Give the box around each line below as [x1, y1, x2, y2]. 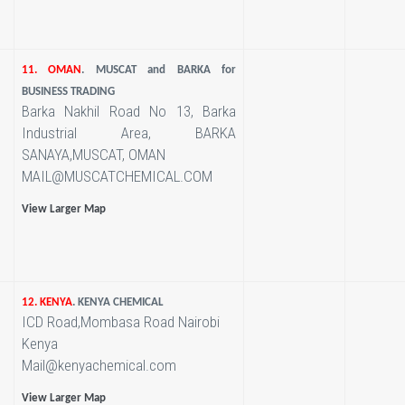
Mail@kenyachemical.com [21, 356, 176, 374]
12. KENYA [21, 297, 72, 308]
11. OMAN [21, 64, 82, 76]
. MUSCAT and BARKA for [81, 64, 236, 76]
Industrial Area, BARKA [21, 124, 236, 142]
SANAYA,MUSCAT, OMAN [21, 146, 165, 164]
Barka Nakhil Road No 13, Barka [21, 102, 236, 120]
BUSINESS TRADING [21, 86, 115, 98]
